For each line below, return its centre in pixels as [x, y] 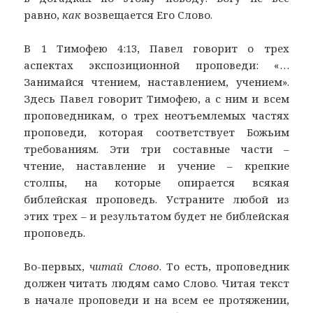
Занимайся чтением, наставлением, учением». [156, 82]
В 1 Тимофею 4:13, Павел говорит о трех [156, 49]
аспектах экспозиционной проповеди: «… [156, 65]
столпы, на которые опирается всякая [156, 183]
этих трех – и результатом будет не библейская [156, 216]
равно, [43, 15]
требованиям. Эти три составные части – [156, 149]
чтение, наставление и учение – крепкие [156, 166]
